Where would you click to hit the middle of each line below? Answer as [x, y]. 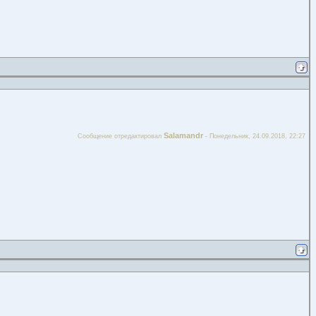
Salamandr [183, 135]
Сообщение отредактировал [121, 136]
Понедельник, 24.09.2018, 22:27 [257, 136]
